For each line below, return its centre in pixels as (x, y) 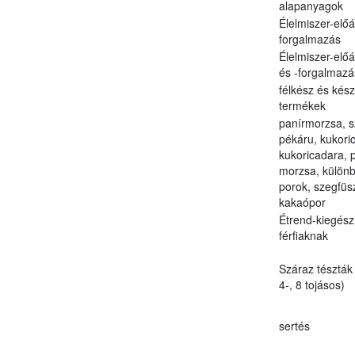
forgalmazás (309, 38)
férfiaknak (303, 235)
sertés (294, 325)
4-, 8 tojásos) (311, 284)
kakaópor (302, 202)
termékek (302, 105)
